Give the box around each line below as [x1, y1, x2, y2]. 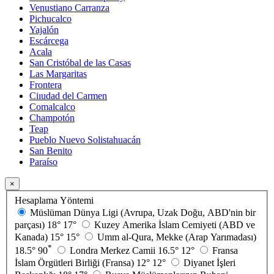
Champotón [29, 113, 75, 124]
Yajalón [29, 24, 59, 35]
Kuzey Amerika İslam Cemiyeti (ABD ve [94, 219, 255, 230]
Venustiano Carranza [29, 2, 109, 13]
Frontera [29, 80, 62, 91]
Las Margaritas [29, 68, 87, 80]
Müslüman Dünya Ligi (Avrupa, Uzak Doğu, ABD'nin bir [30, 207, 256, 218]
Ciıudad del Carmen [29, 91, 107, 102]
